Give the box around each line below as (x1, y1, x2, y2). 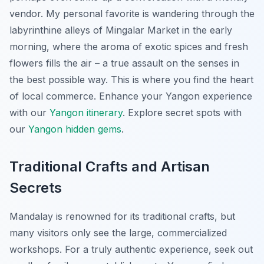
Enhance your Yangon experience (96, 90, 252, 102)
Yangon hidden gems (28, 123, 121, 135)
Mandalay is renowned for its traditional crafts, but (9, 210, 235, 222)
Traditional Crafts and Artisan (9, 157, 210, 175)
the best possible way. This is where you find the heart (9, 73, 253, 85)
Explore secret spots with (125, 106, 242, 118)
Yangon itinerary (49, 106, 123, 118)
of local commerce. (9, 90, 96, 102)
